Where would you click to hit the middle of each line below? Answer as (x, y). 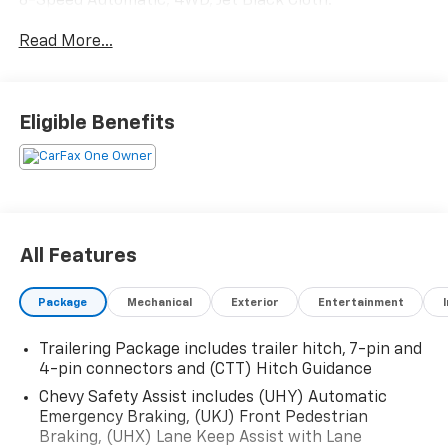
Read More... (65, 41)
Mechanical (159, 302)
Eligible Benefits (96, 123)
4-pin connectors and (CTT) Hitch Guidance (205, 370)
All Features (78, 255)
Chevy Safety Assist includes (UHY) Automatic (212, 398)
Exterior (254, 302)
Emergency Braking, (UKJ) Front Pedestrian (203, 418)
